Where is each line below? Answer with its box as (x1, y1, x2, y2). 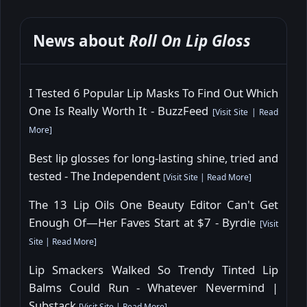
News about (33, 30, 129, 52)
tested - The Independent (29, 167, 163, 184)
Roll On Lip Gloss (129, 30, 251, 52)
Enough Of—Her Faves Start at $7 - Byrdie (29, 214, 260, 231)
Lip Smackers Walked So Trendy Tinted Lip (29, 261, 278, 278)
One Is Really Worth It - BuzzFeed (29, 102, 212, 119)
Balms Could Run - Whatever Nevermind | (29, 279, 278, 295)
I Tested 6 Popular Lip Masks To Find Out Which (29, 84, 278, 101)
